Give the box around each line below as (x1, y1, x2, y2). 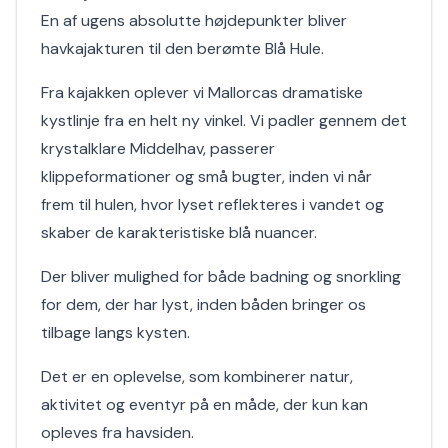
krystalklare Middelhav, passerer (41, 138, 275, 159)
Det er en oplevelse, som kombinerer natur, (41, 366, 353, 387)
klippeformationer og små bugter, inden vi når (41, 166, 372, 187)
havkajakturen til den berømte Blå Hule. (41, 38, 324, 59)
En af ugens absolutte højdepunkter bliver (41, 10, 347, 31)
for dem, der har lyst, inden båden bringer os (41, 294, 366, 315)
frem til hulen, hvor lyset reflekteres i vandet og (41, 194, 384, 215)
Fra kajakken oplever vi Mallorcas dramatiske (41, 82, 363, 103)
